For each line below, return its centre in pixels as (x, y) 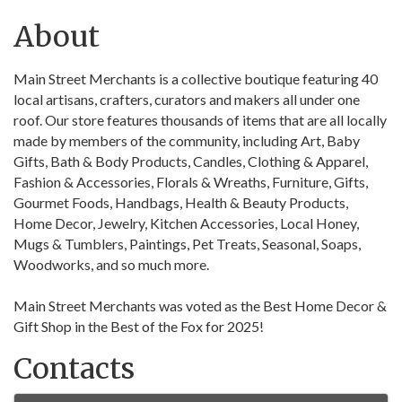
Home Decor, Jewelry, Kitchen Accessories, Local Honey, (186, 223)
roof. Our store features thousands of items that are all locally (200, 120)
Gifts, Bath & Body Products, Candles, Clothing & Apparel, (191, 162)
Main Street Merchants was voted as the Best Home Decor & (200, 306)
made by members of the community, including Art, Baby (187, 141)
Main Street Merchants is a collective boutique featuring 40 (196, 79)
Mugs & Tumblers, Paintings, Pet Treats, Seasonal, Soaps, (187, 244)
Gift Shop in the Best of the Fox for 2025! (139, 327)
